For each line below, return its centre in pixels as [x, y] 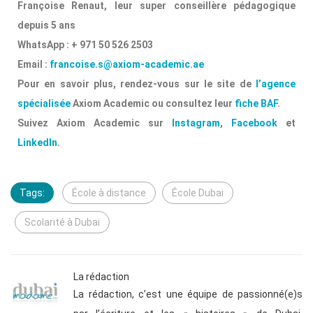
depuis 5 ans [46, 26]
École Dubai [198, 193]
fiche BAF [256, 104]
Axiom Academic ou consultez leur [153, 104]
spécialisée [44, 104]
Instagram [196, 123]
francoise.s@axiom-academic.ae [127, 65]
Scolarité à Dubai [62, 223]
